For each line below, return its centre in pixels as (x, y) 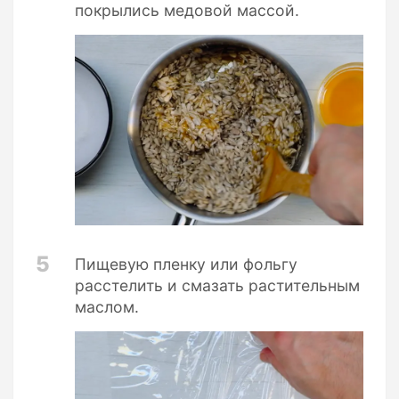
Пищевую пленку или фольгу (186, 264)
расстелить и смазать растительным (217, 285)
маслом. (107, 306)
